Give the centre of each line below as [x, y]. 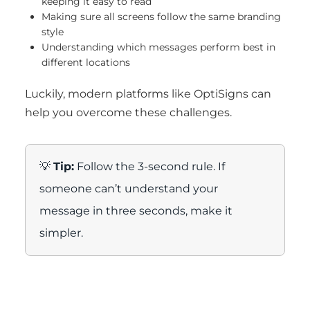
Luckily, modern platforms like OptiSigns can [148, 94]
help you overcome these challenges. [128, 112]
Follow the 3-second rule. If [149, 166]
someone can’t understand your [129, 189]
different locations [86, 62]
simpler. [61, 233]
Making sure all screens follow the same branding [161, 17]
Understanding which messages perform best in [158, 47]
